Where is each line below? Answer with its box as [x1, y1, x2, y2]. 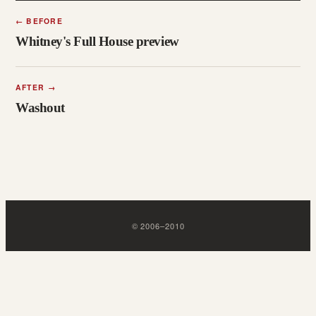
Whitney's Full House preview [16, 33, 179, 49]
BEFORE [23, 16, 63, 27]
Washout [16, 99, 65, 115]
